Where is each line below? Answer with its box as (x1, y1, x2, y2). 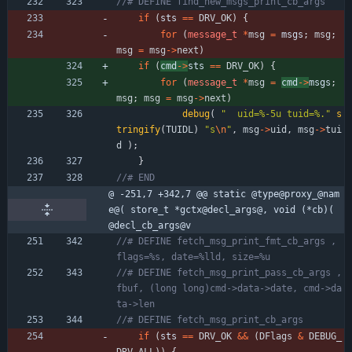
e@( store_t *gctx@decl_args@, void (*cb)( (108, 203, 334, 215)
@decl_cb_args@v (108, 219, 191, 231)
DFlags (259, 330, 292, 342)
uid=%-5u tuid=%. (226, 108, 325, 119)
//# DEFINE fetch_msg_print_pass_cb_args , (116, 266, 342, 278)
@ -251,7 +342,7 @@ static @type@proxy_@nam (108, 188, 339, 200)
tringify (116, 123, 160, 135)
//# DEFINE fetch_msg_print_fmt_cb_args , (116, 235, 336, 247)
